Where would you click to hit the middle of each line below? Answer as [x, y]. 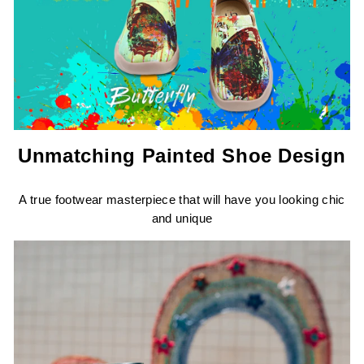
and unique [182, 219]
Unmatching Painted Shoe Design [182, 156]
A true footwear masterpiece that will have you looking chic [182, 200]
